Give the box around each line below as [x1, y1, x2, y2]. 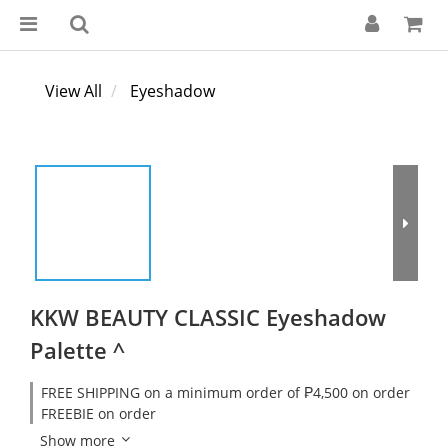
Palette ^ [30, 335, 125, 365]
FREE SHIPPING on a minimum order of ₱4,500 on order [41, 383, 410, 402]
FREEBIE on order [41, 404, 156, 423]
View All [45, 80, 102, 102]
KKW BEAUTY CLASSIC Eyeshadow [30, 302, 386, 332]
